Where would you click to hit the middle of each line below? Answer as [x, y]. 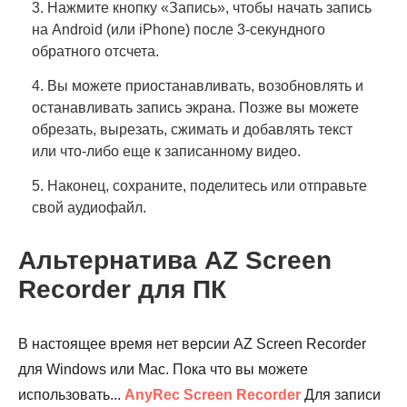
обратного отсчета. [95, 51]
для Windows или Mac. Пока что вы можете [163, 369]
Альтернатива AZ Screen [175, 260]
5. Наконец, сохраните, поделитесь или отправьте [199, 185]
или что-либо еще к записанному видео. [166, 151]
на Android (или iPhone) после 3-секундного [179, 29]
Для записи [341, 394]
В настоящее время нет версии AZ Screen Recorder [192, 343]
